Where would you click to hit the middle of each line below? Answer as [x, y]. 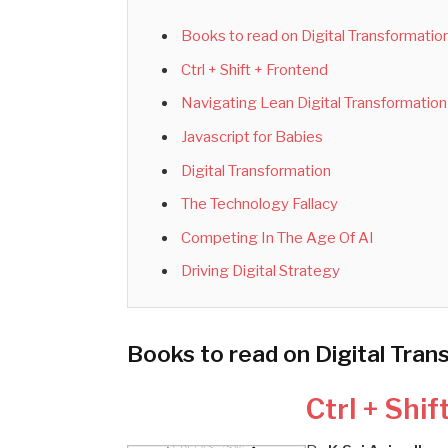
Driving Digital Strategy [260, 271]
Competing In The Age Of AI [277, 237]
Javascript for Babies [251, 136]
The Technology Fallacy [259, 204]
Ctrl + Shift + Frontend [254, 69]
